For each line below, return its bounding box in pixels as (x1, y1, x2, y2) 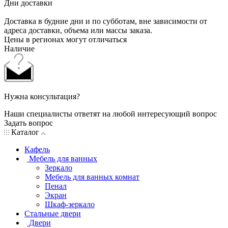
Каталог (9, 127, 41, 136)
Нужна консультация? (4, 92, 80, 101)
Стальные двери (24, 209, 81, 218)
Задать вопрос (4, 118, 53, 127)
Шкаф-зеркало (45, 199, 95, 209)
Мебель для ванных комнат (45, 172, 139, 181)
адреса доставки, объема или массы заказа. (4, 25, 152, 35)
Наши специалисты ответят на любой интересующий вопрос (4, 109, 217, 118)
